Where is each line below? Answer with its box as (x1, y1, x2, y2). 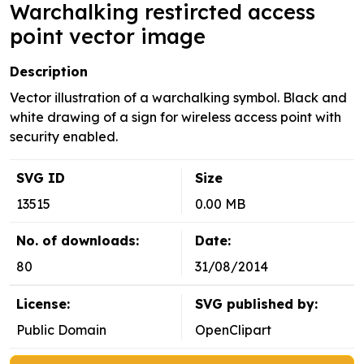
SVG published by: (195, 296, 318, 313)
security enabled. (10, 128, 118, 145)
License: (16, 296, 70, 313)
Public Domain (16, 322, 106, 339)
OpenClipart (195, 322, 271, 339)
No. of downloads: (16, 232, 139, 249)
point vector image (10, 24, 206, 50)
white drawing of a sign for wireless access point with (10, 109, 341, 126)
